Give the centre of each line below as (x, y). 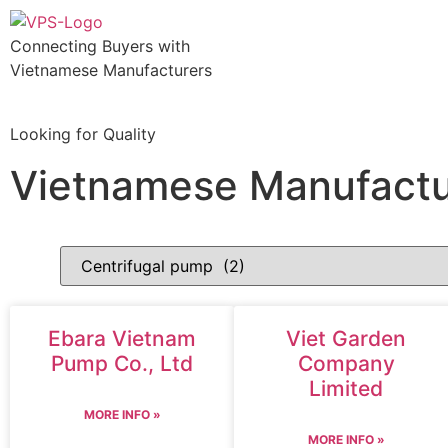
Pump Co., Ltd (122, 363)
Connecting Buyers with (100, 46)
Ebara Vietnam (122, 338)
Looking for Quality (83, 134)
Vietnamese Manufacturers (111, 70)
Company (346, 363)
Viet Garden (346, 338)
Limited (346, 388)
